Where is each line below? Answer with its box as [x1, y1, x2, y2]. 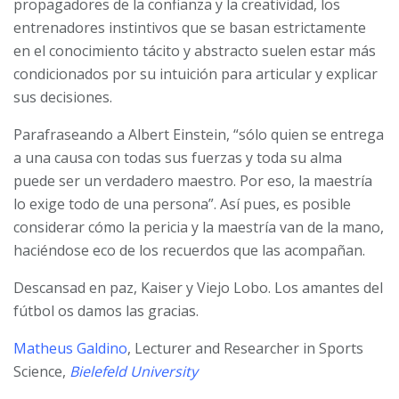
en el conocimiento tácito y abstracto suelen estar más [13, 40, 376, 61]
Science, [13, 361, 69, 381]
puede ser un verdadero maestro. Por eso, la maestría [13, 170, 372, 191]
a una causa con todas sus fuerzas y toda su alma [13, 147, 342, 167]
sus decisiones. [13, 86, 112, 107]
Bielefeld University [69, 361, 198, 381]
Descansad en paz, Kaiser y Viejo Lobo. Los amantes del [13, 277, 383, 297]
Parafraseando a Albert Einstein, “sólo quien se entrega [13, 124, 384, 144]
